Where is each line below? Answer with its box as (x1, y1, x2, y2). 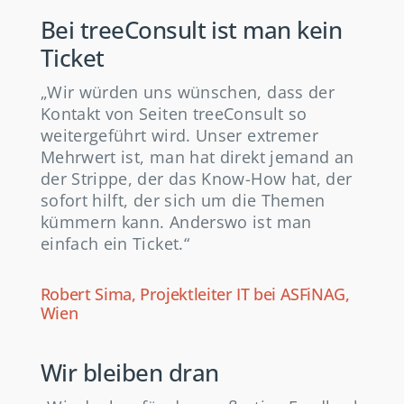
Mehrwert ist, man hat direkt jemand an (40, 146, 354, 169)
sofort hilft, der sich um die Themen (40, 189, 326, 212)
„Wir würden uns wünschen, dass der (40, 81, 335, 104)
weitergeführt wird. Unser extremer (40, 124, 319, 147)
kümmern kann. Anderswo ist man (40, 211, 312, 234)
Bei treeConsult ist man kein (40, 14, 343, 47)
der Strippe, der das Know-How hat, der (40, 168, 353, 190)
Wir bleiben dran (40, 356, 219, 390)
